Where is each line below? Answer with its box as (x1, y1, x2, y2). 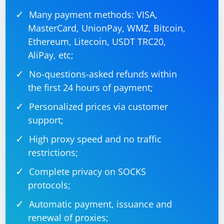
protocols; (28, 179, 71, 191)
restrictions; (28, 146, 78, 158)
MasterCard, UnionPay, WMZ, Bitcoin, (28, 22, 186, 34)
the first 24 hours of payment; (28, 81, 153, 93)
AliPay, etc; (28, 49, 74, 61)
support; (28, 114, 64, 126)
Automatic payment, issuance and (29, 198, 172, 210)
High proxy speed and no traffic (29, 133, 162, 145)
